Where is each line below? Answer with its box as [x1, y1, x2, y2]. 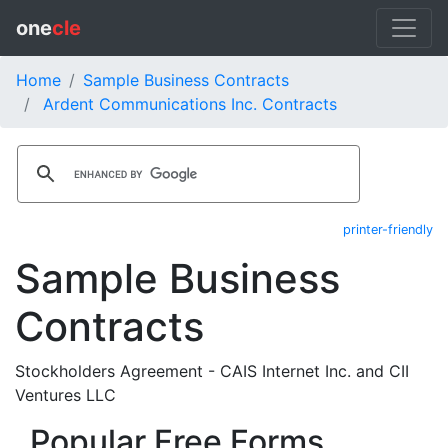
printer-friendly [343, 222, 433, 237]
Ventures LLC [15, 385, 116, 405]
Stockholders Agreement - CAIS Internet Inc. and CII [15, 361, 409, 381]
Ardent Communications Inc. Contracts [43, 94, 337, 114]
